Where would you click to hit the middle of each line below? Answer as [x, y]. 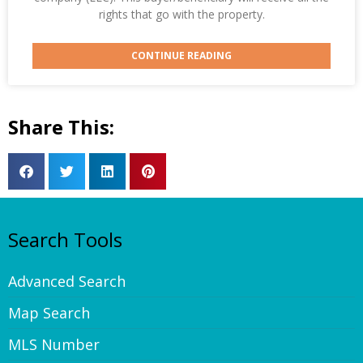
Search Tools [65, 239]
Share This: [61, 126]
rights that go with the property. [181, 14]
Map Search [49, 312]
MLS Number [54, 344]
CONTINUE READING [181, 55]
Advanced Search [67, 281]
